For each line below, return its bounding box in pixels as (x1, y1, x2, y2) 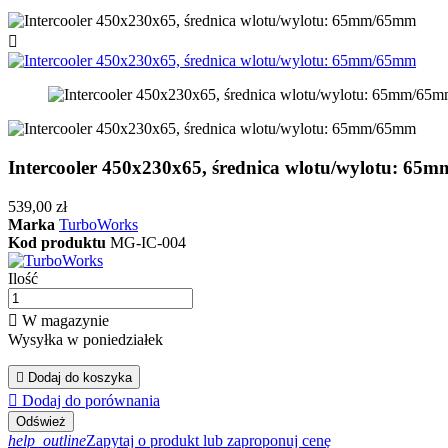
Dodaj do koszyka (28, 369, 132, 385)
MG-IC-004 (110, 233, 186, 251)
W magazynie (18, 311, 109, 329)
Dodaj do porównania (22, 391, 160, 409)
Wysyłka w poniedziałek (8, 330, 163, 348)
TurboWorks (59, 215, 138, 233)
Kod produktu (8, 233, 110, 251)
